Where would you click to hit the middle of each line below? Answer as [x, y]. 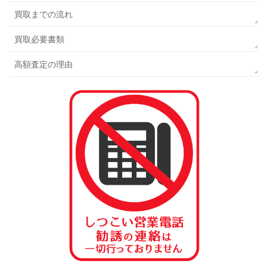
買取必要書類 [40, 39]
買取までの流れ [44, 14]
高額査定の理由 [44, 64]
